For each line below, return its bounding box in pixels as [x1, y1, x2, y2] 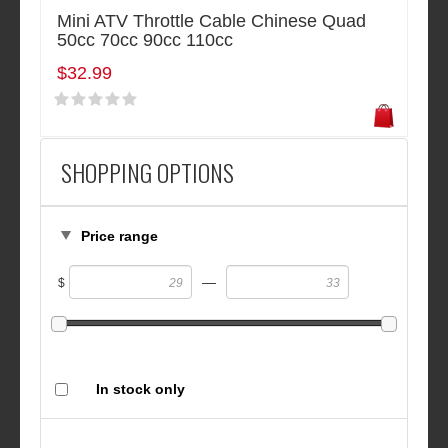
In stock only [95, 381, 185, 398]
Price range [81, 228, 158, 245]
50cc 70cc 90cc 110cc [57, 30, 233, 51]
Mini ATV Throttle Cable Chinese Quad [57, 11, 366, 32]
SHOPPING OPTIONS [61, 154, 234, 191]
